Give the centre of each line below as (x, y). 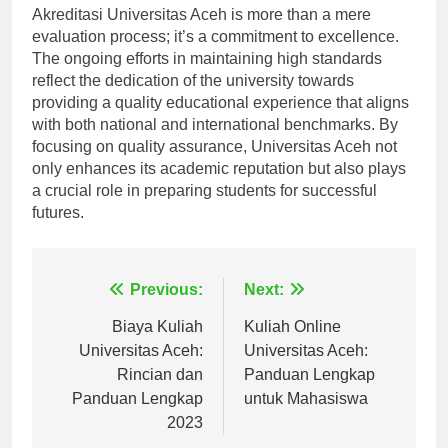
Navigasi (100, 312)
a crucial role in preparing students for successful (204, 208)
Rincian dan (160, 392)
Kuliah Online (292, 344)
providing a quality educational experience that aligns (220, 120)
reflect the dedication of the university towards (193, 98)
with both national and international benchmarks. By (215, 142)
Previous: (166, 307)
